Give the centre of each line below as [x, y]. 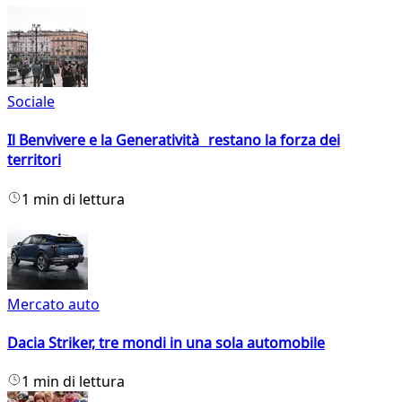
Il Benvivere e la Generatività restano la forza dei [174, 140]
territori [34, 160]
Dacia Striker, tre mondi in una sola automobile [166, 343]
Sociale [31, 102]
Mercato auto [53, 304]
